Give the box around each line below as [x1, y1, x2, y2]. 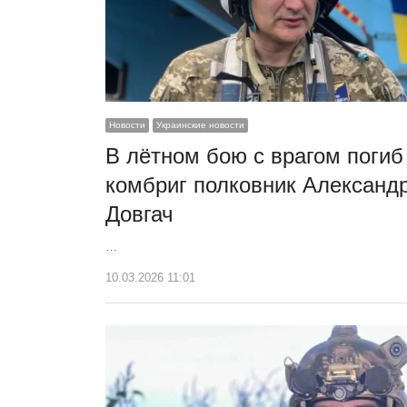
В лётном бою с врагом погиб [105, 144, 403, 169]
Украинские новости [156, 120, 244, 131]
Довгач [105, 202, 174, 227]
